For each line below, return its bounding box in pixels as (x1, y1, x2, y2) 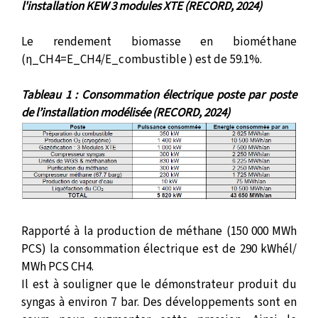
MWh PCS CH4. (21, 258, 94, 276)
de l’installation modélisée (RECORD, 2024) (21, 104, 230, 121)
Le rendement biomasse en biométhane (21, 33, 297, 50)
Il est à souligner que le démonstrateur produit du (21, 276, 297, 294)
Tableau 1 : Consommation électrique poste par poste (21, 86, 297, 104)
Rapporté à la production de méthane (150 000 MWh (21, 223, 297, 241)
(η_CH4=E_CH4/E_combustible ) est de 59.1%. (21, 50, 263, 68)
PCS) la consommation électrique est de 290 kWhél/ (21, 241, 297, 258)
